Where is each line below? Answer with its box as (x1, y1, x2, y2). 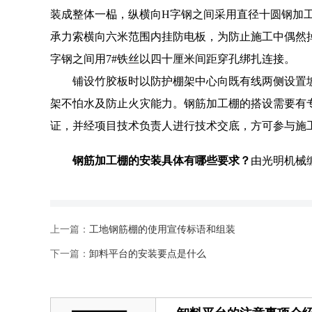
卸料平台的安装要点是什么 (89, 249, 206, 259)
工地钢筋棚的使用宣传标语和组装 (89, 224, 235, 235)
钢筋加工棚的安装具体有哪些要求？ (72, 155, 251, 166)
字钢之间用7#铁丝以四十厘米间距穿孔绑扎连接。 (50, 53, 295, 65)
